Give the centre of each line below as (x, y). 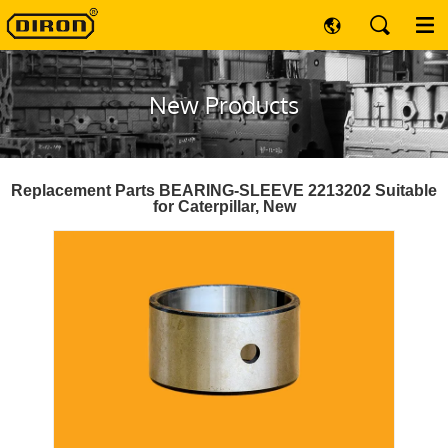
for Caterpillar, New (224, 206)
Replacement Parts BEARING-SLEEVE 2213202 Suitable (224, 190)
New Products (224, 104)
